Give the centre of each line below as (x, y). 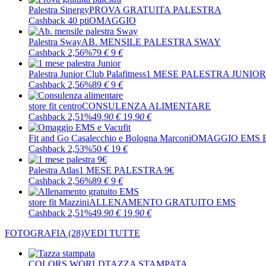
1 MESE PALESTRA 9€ (126, 170)
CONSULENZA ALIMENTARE (146, 106)
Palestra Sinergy (59, 10)
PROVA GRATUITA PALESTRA (155, 10)
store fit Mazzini (59, 202)
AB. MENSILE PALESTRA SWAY (151, 42)
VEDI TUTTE (112, 233)
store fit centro (55, 106)
